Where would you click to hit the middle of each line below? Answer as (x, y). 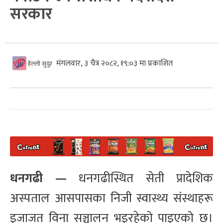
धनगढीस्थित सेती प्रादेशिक (140, 179)
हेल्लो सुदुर (39, 63)
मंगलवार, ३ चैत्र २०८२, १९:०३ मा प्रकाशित (114, 63)
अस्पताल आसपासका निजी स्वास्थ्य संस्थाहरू (111, 199)
